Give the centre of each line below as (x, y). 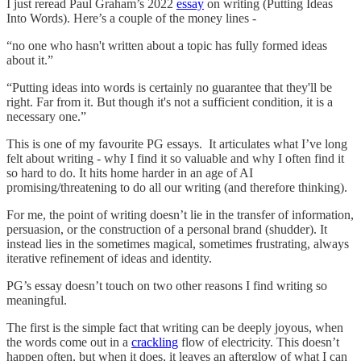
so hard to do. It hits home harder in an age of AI (130, 172)
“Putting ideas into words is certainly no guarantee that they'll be (169, 87)
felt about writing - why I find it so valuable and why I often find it (175, 158)
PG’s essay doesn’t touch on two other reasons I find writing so (167, 285)
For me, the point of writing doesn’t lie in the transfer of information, (180, 214)
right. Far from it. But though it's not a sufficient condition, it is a (170, 102)
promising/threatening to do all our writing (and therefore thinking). (177, 187)
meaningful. (38, 300)
